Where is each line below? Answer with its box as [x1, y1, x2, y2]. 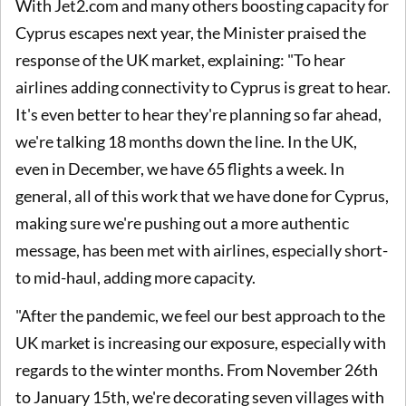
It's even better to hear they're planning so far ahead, [15, 104, 382, 125]
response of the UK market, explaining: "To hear [15, 50, 345, 71]
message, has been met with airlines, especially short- [15, 240, 388, 261]
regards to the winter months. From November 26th [15, 359, 378, 380]
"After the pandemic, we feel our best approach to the [15, 304, 385, 325]
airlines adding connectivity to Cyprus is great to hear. [15, 77, 391, 98]
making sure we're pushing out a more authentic [15, 213, 349, 234]
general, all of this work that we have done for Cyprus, [15, 186, 389, 207]
